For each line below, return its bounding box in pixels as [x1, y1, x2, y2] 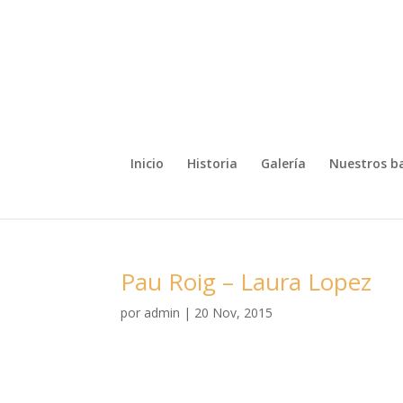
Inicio [130, 155, 164, 172]
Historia [187, 155, 237, 172]
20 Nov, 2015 [194, 304, 273, 321]
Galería [261, 155, 306, 172]
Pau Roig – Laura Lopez [121, 265, 372, 298]
